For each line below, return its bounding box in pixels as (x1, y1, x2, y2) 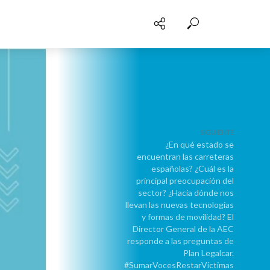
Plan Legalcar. (183, 248, 234, 258)
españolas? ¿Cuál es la (151, 163, 234, 174)
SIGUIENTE (200, 128, 234, 136)
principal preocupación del (136, 175, 234, 186)
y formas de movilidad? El (142, 212, 234, 222)
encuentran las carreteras (137, 151, 234, 162)
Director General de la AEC (133, 224, 234, 234)
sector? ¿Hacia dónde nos (138, 187, 234, 198)
